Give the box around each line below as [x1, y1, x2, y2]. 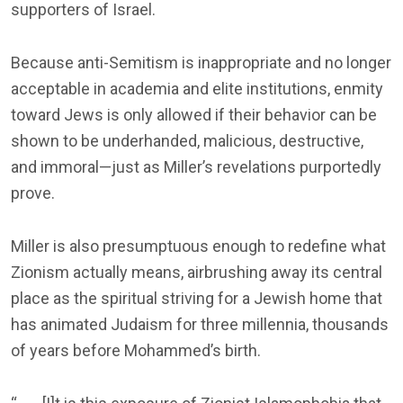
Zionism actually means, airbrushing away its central [11, 262, 382, 282]
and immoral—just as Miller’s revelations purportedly [11, 157, 381, 176]
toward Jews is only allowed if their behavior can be [11, 104, 377, 124]
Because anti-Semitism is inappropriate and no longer [11, 52, 391, 72]
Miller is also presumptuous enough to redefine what [11, 236, 386, 255]
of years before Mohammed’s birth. [11, 340, 261, 360]
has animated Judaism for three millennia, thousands [11, 314, 389, 334]
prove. [11, 183, 55, 202]
